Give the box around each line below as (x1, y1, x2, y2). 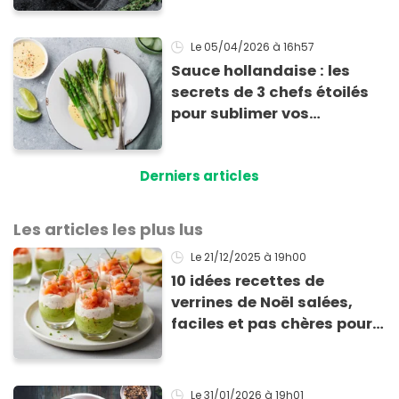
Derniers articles (140, 166, 259, 185)
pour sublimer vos (171, 103, 310, 125)
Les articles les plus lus (13, 217, 203, 240)
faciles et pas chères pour (171, 313, 373, 334)
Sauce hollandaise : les (171, 61, 351, 82)
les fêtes (171, 334, 239, 355)
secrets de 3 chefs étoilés (171, 82, 370, 103)
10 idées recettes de (171, 270, 325, 291)
